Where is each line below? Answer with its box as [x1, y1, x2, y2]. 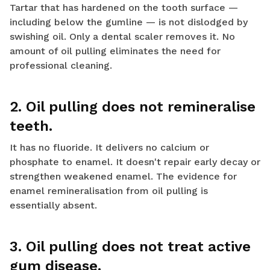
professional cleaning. [10, 60, 112, 72]
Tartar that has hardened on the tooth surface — [10, 2, 238, 14]
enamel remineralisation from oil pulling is [10, 185, 208, 197]
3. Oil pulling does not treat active [10, 238, 251, 256]
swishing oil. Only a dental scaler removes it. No [10, 31, 235, 43]
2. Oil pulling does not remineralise [10, 98, 256, 116]
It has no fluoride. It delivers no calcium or [10, 142, 209, 154]
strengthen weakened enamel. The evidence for [10, 171, 237, 183]
